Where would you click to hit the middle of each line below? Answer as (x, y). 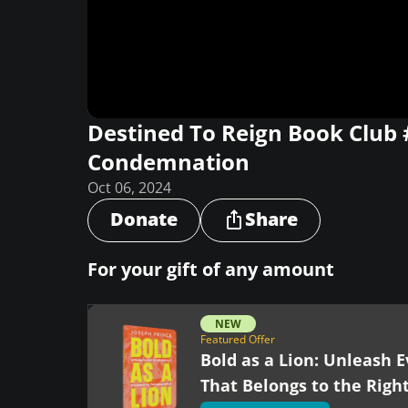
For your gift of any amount (211, 269)
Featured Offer (238, 339)
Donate (144, 219)
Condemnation (168, 162)
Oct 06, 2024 (129, 188)
